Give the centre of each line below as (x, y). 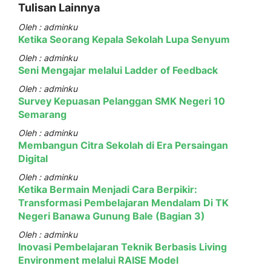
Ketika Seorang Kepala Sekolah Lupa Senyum (126, 39)
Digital (33, 158)
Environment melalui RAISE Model (98, 260)
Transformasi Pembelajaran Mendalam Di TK (123, 202)
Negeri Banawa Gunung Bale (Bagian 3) (112, 216)
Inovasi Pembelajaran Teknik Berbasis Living (122, 247)
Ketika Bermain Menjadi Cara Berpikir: (108, 189)
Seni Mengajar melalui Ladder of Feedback (118, 70)
